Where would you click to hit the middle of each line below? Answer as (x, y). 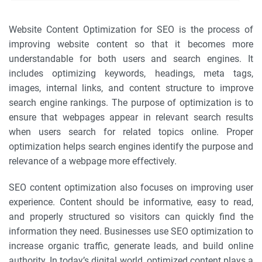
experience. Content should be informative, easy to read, (131, 202)
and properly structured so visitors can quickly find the (131, 217)
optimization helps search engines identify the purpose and (131, 146)
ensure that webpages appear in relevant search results (131, 117)
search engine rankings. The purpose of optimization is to (131, 103)
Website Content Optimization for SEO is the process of (131, 30)
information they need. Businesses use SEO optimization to (131, 231)
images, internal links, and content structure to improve (131, 88)
